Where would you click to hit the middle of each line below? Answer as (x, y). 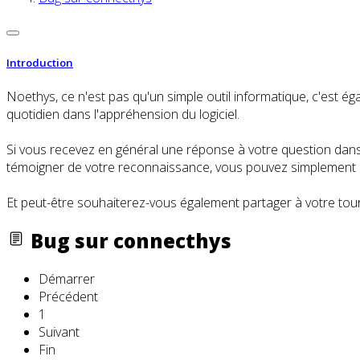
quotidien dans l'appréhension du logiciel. (123, 114)
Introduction (40, 62)
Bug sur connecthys (129, 240)
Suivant (59, 331)
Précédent (68, 296)
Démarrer (67, 278)
